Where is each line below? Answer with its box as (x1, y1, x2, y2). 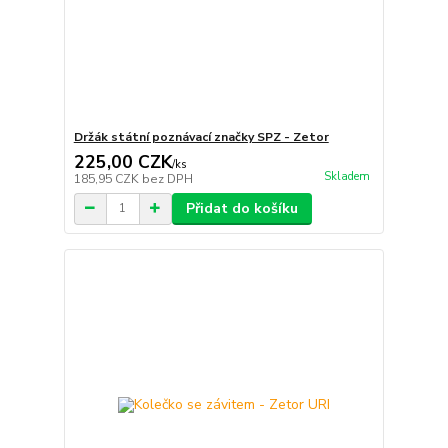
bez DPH (141, 170, 193, 187)
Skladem (323, 168, 370, 184)
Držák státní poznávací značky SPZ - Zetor (73, 128, 329, 145)
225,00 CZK (73, 149, 172, 174)
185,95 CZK (73, 170, 142, 187)
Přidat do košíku (185, 198, 298, 218)
